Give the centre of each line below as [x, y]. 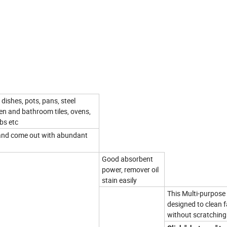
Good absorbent [127, 159]
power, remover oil [130, 169]
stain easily [119, 180]
